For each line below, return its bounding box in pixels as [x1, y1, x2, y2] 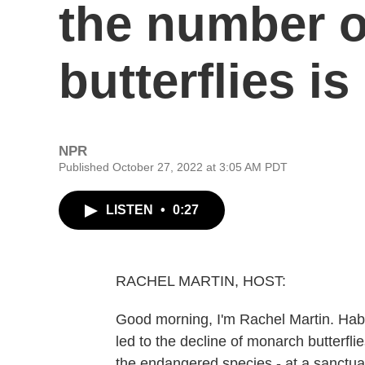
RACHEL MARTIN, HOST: [116, 273, 286, 289]
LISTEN [106, 203, 156, 217]
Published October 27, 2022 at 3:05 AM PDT [59, 161, 288, 174]
